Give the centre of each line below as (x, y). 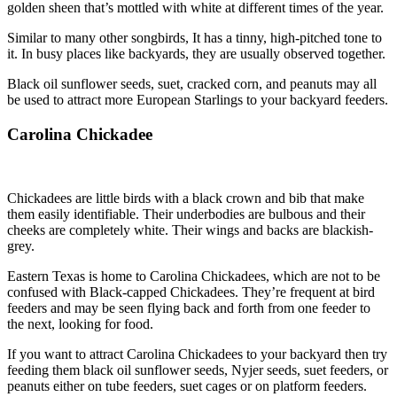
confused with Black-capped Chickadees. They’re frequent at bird (191, 292)
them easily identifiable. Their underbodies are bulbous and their (186, 214)
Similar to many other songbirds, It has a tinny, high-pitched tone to (195, 37)
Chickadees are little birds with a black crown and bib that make (186, 198)
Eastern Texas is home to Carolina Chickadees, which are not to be (194, 276)
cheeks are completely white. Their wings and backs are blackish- (190, 230)
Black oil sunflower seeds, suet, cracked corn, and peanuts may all (192, 83)
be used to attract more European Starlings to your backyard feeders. (198, 99)
